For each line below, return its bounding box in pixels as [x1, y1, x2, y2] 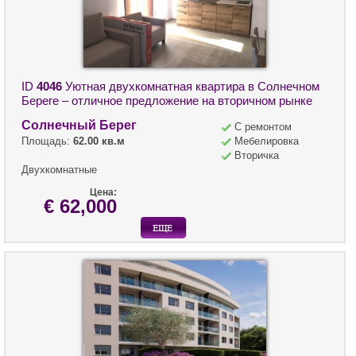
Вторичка [234, 149, 279, 162]
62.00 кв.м [73, 135, 125, 148]
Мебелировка [234, 135, 299, 148]
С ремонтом [234, 121, 292, 133]
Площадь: [21, 135, 73, 148]
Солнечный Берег [21, 118, 137, 133]
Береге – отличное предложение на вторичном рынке [21, 94, 312, 108]
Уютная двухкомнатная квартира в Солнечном [62, 79, 319, 94]
